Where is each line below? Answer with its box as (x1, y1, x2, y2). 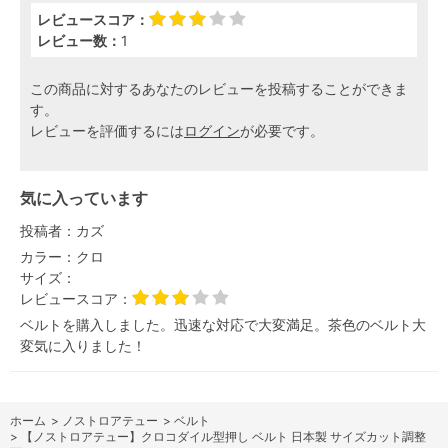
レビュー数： (37, 31, 121, 49)
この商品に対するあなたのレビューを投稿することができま (30, 79, 408, 97)
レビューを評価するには (30, 121, 184, 139)
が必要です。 (240, 121, 324, 139)
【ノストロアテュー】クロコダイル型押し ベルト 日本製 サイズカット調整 (21, 428, 426, 444)
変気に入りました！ (20, 336, 146, 354)
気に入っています (20, 187, 148, 208)
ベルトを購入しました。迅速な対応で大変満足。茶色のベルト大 (20, 315, 426, 333)
